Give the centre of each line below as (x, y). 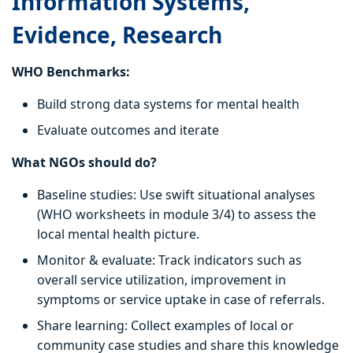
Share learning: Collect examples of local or (165, 326)
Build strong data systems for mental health (168, 104)
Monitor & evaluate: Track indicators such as (169, 260)
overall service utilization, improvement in (162, 280)
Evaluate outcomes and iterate (128, 130)
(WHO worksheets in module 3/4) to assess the (176, 215)
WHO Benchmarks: (71, 72)
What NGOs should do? (84, 163)
